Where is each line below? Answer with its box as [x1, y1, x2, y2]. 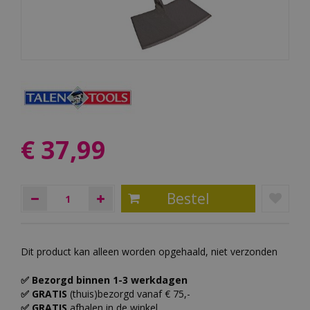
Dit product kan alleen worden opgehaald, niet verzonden [21, 244, 277, 258]
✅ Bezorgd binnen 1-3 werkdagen [21, 273, 188, 286]
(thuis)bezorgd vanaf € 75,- [70, 286, 193, 300]
